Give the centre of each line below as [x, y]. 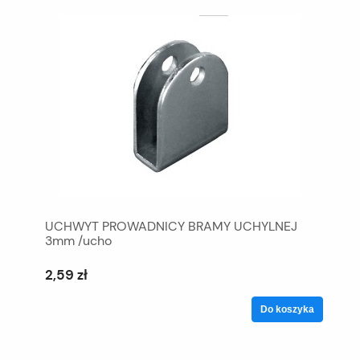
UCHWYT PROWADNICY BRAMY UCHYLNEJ [171, 226]
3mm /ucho [78, 240]
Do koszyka [287, 309]
